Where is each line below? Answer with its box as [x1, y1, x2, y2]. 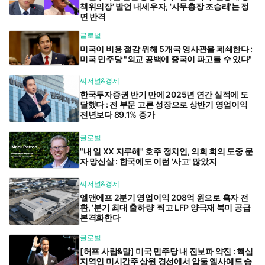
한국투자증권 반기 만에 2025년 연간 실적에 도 [80, 89, 248, 99]
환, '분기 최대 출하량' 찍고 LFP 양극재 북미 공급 [80, 202, 251, 213]
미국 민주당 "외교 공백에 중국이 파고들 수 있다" [80, 53, 253, 64]
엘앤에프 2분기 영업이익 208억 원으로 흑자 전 [80, 192, 248, 203]
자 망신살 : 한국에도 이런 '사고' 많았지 [80, 156, 217, 166]
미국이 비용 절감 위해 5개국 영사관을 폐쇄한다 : [80, 43, 253, 54]
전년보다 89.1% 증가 [80, 109, 155, 119]
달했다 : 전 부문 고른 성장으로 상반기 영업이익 [80, 99, 248, 109]
